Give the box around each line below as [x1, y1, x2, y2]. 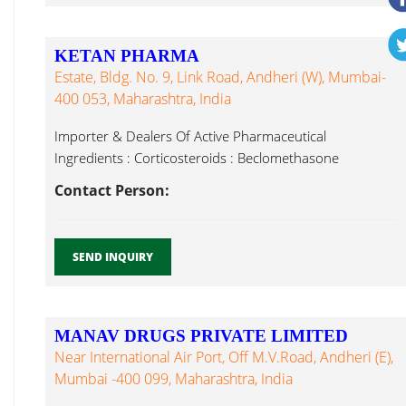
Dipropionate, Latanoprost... [54, 170, 227, 188]
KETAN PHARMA [54, 46, 199, 65]
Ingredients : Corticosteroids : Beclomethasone [54, 149, 339, 167]
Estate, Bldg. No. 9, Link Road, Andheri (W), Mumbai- [54, 67, 386, 87]
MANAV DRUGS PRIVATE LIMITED [54, 326, 348, 345]
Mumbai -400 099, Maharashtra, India [54, 369, 293, 389]
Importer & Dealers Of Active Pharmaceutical [54, 127, 326, 145]
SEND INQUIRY [72, 249, 153, 265]
